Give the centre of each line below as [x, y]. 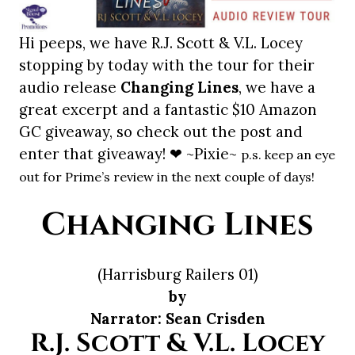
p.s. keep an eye [288, 155]
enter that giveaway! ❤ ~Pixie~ [130, 154]
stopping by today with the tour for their [167, 65]
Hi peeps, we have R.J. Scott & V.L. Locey [161, 43]
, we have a [277, 88]
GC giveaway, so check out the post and [161, 132]
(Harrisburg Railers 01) [177, 275]
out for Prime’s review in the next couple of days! [167, 177]
